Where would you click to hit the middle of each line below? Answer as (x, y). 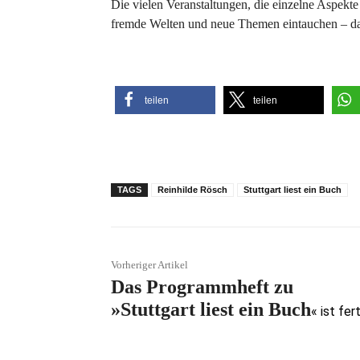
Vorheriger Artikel (149, 264)
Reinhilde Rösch (192, 189)
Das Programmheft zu (202, 286)
